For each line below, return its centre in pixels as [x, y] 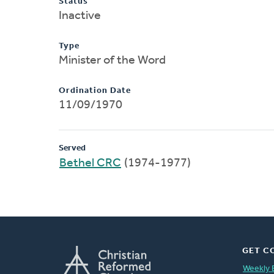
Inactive [80, 16]
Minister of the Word [112, 60]
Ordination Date [95, 91]
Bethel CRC [90, 163]
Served [72, 148]
